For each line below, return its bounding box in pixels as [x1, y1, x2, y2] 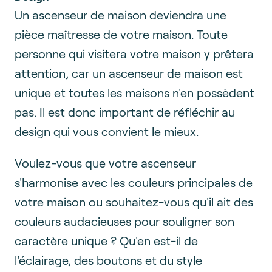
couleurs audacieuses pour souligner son [15, 213, 234, 228]
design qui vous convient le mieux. [15, 123, 199, 138]
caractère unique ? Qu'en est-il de [15, 233, 198, 248]
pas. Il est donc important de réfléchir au [15, 104, 235, 119]
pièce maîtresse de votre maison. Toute [15, 26, 228, 41]
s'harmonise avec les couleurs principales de [15, 174, 253, 189]
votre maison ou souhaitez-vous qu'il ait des [15, 194, 253, 209]
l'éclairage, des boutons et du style [15, 252, 202, 267]
